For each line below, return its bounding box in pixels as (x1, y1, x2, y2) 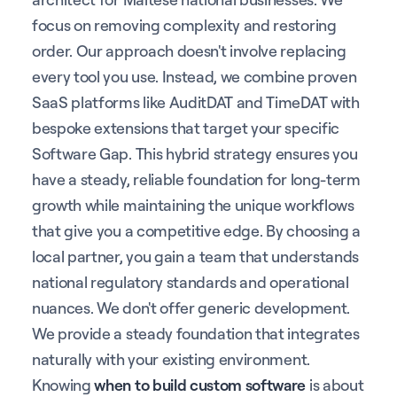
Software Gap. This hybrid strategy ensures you (32, 143, 358, 163)
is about (306, 374, 364, 394)
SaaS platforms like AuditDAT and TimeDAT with (32, 91, 360, 112)
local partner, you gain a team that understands (32, 245, 359, 266)
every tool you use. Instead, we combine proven (32, 66, 357, 86)
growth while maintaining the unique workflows (32, 194, 354, 214)
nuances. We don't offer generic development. (32, 297, 350, 317)
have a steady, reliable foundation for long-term (32, 168, 361, 189)
